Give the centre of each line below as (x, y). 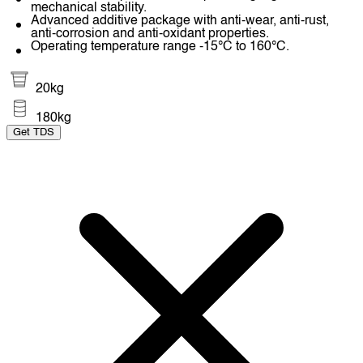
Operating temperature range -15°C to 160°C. (160, 47)
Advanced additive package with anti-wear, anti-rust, (180, 21)
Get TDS (34, 133)
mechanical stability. (89, 9)
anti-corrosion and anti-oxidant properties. (150, 34)
